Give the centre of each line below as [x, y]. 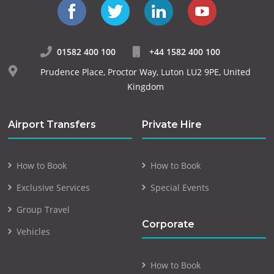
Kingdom [145, 87]
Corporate [168, 224]
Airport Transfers [52, 125]
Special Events [180, 188]
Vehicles [34, 232]
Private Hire [172, 125]
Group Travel [43, 210]
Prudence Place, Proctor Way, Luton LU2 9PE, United [145, 72]
